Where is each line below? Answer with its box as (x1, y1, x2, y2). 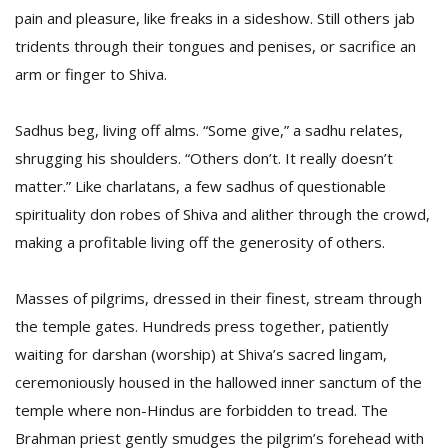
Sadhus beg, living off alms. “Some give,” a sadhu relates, (15, 120, 403, 140)
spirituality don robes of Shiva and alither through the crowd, (15, 204, 430, 224)
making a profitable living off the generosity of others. (15, 232, 385, 252)
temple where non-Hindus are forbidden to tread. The (15, 400, 388, 420)
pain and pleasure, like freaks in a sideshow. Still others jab (15, 8, 415, 28)
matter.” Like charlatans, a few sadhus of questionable (15, 176, 386, 196)
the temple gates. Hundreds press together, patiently (15, 316, 389, 336)
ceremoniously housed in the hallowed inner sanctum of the (15, 372, 422, 392)
